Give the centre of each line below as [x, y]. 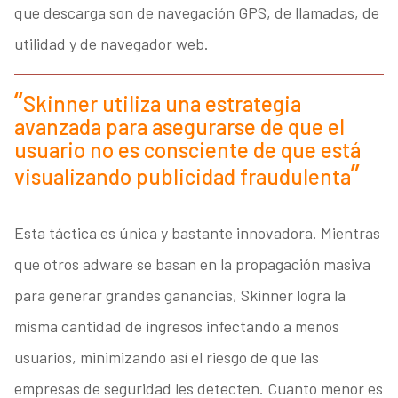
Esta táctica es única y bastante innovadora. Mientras [197, 233]
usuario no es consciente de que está [187, 150]
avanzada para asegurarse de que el [179, 127]
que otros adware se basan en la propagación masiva [192, 264]
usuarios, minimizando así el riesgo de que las [166, 358]
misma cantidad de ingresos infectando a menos [176, 326]
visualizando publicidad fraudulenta [182, 177]
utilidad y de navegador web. [111, 44]
